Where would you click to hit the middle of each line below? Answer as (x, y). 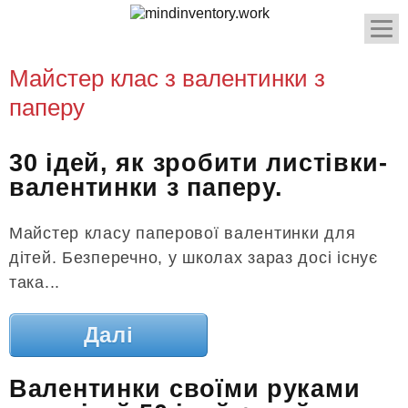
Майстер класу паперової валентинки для (183, 233)
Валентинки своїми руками (185, 389)
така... (35, 282)
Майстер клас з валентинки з (167, 78)
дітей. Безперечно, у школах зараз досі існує (194, 257)
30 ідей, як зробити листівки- (199, 163)
